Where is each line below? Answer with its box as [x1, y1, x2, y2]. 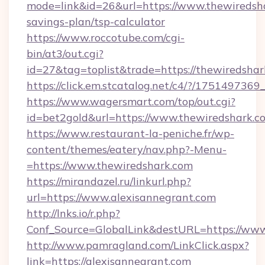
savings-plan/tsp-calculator [27, 15, 165, 28]
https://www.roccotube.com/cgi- [27, 31, 185, 44]
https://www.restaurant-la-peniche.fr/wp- [27, 127, 234, 140]
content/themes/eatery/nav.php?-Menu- [27, 143, 227, 156]
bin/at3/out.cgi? [27, 47, 104, 60]
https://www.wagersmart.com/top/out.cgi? [27, 95, 235, 108]
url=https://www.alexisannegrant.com [27, 190, 216, 204]
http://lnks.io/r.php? [27, 206, 120, 220]
